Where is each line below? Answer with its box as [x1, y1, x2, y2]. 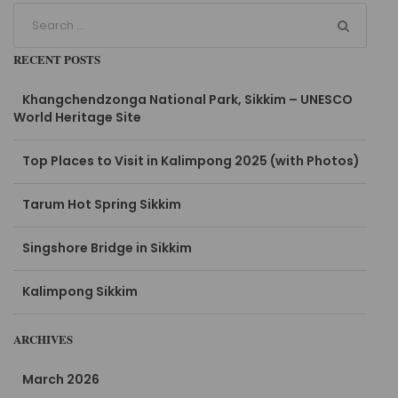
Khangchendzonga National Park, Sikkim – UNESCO [22, 91, 354, 109]
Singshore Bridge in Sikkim [22, 239, 193, 258]
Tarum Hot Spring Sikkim [22, 195, 182, 214]
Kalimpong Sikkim [22, 283, 139, 301]
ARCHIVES [13, 330, 74, 348]
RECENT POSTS [13, 51, 101, 68]
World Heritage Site [13, 108, 142, 127]
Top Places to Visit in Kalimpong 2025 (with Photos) [22, 152, 361, 171]
